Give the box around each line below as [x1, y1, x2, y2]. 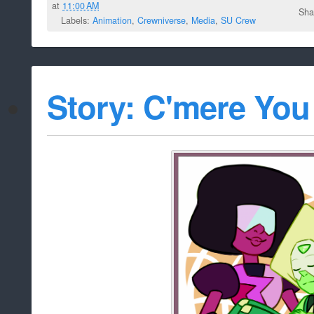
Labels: [61, 13, 93, 27]
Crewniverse [137, 13, 186, 27]
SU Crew [221, 13, 256, 27]
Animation [93, 13, 132, 27]
